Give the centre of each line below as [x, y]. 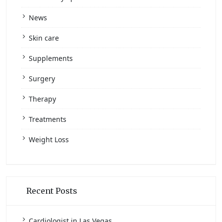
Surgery [42, 79]
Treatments [48, 119]
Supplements [51, 58]
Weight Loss [49, 140]
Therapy [42, 99]
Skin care [44, 38]
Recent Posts [52, 191]
